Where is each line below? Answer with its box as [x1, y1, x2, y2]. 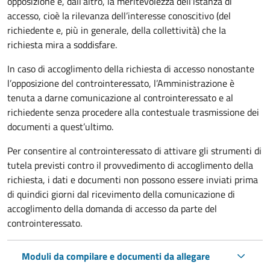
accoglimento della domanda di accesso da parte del [7, 201, 217, 216]
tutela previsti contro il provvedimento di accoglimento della [7, 157, 253, 172]
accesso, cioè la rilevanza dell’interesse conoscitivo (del [7, 8, 231, 23]
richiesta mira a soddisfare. [7, 37, 117, 52]
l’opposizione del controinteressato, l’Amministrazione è [7, 75, 234, 90]
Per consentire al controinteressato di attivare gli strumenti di [7, 143, 262, 158]
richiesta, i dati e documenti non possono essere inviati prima [7, 172, 258, 187]
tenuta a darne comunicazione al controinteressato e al [7, 90, 233, 105]
